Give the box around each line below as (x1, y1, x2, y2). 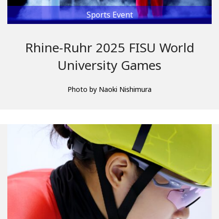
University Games (58, 56, 161, 74)
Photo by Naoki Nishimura (67, 84, 152, 94)
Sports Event (86, 9, 133, 20)
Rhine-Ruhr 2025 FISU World (24, 38, 195, 56)
